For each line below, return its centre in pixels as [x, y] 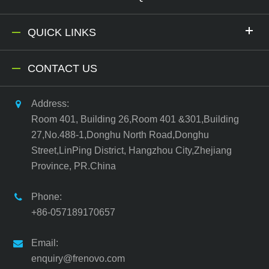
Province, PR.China [74, 166]
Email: [45, 243]
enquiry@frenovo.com [78, 258]
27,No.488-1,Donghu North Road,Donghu [120, 134]
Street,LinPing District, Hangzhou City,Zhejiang [131, 150]
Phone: [47, 196]
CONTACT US [62, 68]
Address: [50, 103]
